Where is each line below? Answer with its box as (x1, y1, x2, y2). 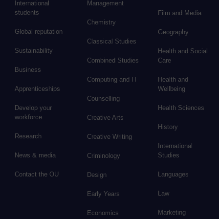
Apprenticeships (15, 85, 60, 93)
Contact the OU (15, 171, 59, 178)
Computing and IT (87, 76, 137, 84)
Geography (158, 28, 189, 36)
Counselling (87, 95, 120, 103)
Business (15, 66, 41, 74)
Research (15, 132, 42, 140)
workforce (15, 113, 42, 121)
